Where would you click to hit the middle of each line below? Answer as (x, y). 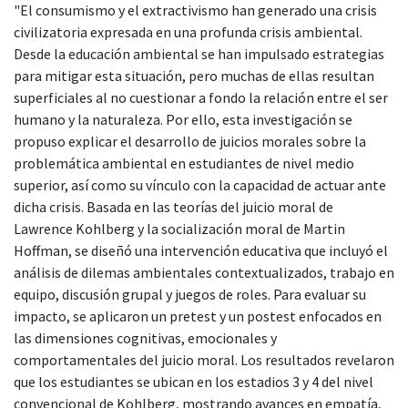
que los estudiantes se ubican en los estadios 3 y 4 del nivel (194, 381)
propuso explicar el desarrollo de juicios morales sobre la (190, 141)
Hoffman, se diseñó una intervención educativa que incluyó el (201, 250)
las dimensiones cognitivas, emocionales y (145, 337)
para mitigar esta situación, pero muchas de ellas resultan (194, 75)
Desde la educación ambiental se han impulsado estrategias (199, 53)
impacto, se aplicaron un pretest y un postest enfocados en (198, 316)
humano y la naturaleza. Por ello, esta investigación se (183, 119)
